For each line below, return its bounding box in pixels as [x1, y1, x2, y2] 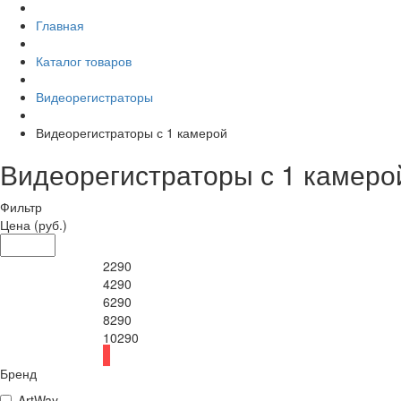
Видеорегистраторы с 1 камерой [36, 124, 227, 142]
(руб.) [34, 216, 67, 235]
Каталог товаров [36, 52, 132, 71]
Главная [36, 16, 84, 35]
